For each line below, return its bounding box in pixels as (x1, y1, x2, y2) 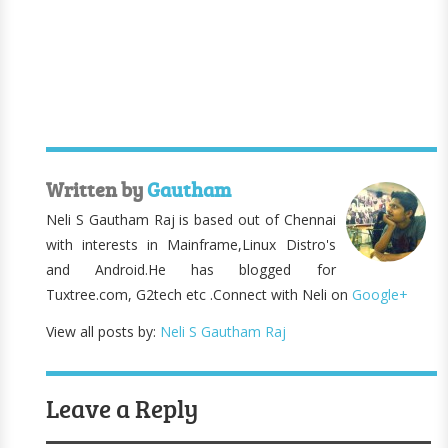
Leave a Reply (46, 391, 199, 425)
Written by (46, 175, 148, 203)
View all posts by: (46, 322, 161, 341)
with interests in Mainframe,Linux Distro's (46, 235, 336, 254)
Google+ (352, 285, 409, 304)
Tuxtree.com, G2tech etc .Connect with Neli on (46, 285, 353, 304)
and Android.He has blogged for (46, 260, 336, 279)
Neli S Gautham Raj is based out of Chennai (46, 210, 336, 229)
